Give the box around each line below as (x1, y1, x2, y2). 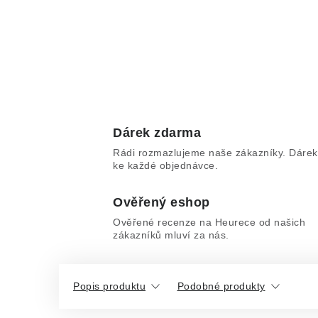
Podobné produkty (177, 280, 265, 292)
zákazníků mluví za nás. (113, 229, 229, 241)
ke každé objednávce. (113, 160, 218, 171)
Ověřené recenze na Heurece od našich (113, 216, 305, 228)
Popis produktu (73, 280, 146, 292)
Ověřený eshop (113, 195, 210, 209)
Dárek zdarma (113, 126, 201, 140)
